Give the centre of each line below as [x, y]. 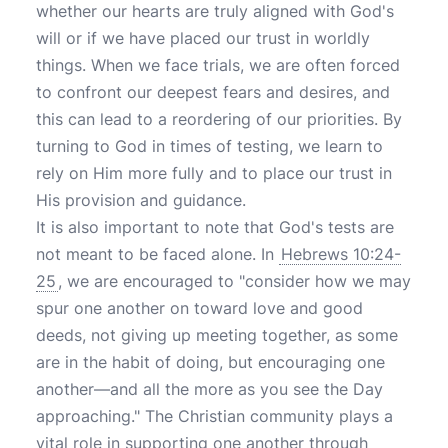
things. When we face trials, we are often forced [218, 65]
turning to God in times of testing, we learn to [209, 146]
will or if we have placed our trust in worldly [203, 38]
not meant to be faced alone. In [157, 254]
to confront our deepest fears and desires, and [213, 92]
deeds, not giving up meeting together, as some [217, 335]
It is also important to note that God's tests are [215, 227]
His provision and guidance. [141, 200]
